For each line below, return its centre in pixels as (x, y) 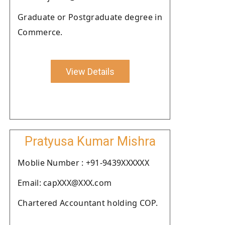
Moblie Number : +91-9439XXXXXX (83, 163)
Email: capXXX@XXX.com (65, 183)
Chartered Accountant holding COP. (88, 203)
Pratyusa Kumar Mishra (90, 141)
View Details (90, 71)
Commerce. (40, 32)
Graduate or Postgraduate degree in (90, 17)
